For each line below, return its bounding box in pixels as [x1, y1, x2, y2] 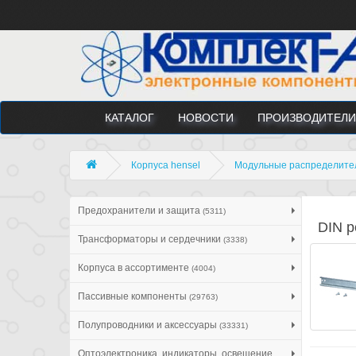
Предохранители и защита [78, 204, 203, 216]
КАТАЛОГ [105, 110, 154, 124]
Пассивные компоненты [78, 290, 189, 302]
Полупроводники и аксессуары [78, 319, 219, 331]
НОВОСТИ [178, 110, 234, 124]
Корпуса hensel [131, 159, 200, 171]
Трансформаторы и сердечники [78, 233, 223, 245]
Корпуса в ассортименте [78, 261, 192, 273]
